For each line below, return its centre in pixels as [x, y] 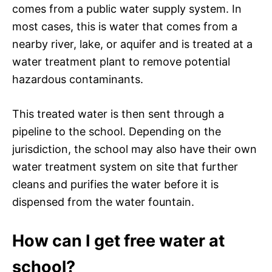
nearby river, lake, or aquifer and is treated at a [132, 44]
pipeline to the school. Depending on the [117, 131]
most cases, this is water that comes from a [125, 26]
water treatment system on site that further [125, 166]
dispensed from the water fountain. [103, 202]
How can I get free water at [118, 240]
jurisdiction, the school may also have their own [134, 149]
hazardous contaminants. [78, 79]
